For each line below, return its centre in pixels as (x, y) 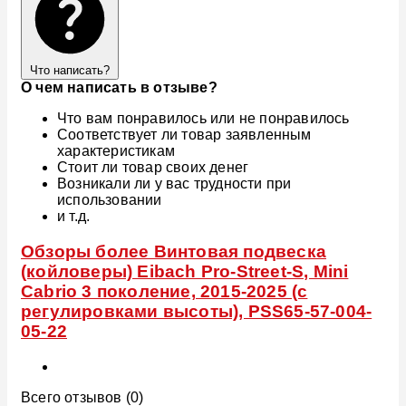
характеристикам (116, 151)
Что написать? (70, 71)
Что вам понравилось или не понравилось (203, 119)
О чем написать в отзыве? (119, 88)
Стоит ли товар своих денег (153, 168)
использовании (110, 200)
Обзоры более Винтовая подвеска (174, 252)
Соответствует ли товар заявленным (184, 135)
